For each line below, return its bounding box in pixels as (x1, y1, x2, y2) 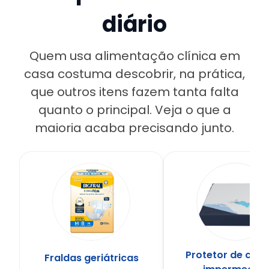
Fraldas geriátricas (44, 251, 139, 265)
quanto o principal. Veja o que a (38, 101, 231, 118)
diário (102, 9, 167, 40)
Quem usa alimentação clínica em (29, 47, 240, 64)
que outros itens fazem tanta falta (30, 83, 239, 100)
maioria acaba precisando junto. (35, 119, 234, 136)
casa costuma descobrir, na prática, (24, 65, 245, 82)
